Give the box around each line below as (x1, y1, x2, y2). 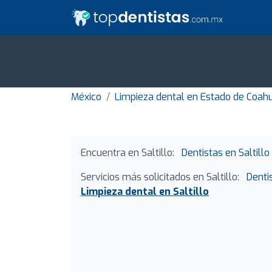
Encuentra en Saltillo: (81, 146, 174, 160)
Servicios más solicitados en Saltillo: (81, 171, 239, 184)
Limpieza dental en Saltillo (81, 185, 209, 199)
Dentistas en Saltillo (182, 146, 270, 160)
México (71, 90, 101, 104)
